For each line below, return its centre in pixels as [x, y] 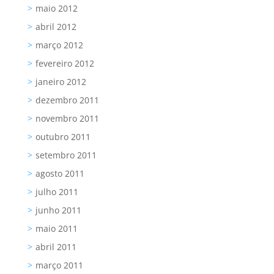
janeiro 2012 [61, 82]
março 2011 [59, 265]
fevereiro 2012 [65, 64]
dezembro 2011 [67, 100]
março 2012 [59, 45]
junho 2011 [58, 210]
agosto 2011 [60, 174]
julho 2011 [57, 192]
